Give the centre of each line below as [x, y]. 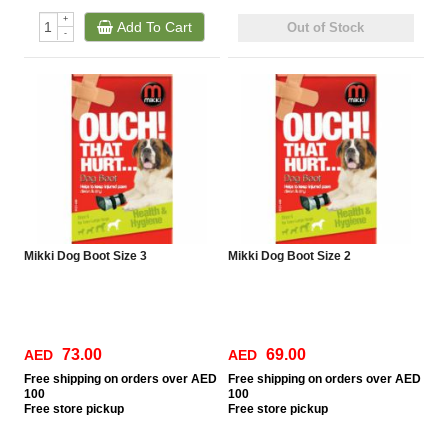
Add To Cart [152, 27]
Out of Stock [326, 27]
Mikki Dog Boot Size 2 [290, 256]
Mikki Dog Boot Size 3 [86, 256]
